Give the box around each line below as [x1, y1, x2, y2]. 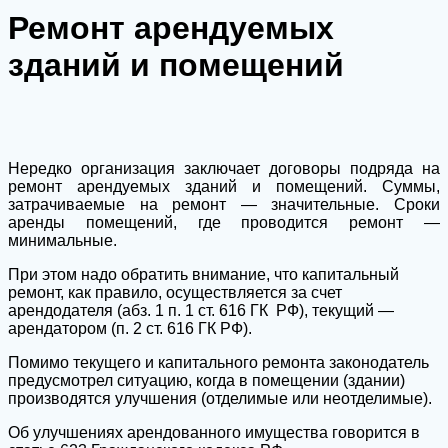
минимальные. [8, 231, 117, 249]
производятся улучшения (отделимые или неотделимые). [8, 389, 432, 407]
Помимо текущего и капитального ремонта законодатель [8, 353, 429, 371]
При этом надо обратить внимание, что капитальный [8, 265, 399, 283]
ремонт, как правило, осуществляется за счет [8, 283, 342, 301]
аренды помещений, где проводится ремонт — [8, 213, 440, 231]
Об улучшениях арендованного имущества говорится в [8, 423, 420, 441]
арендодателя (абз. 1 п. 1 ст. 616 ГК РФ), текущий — [8, 301, 394, 319]
